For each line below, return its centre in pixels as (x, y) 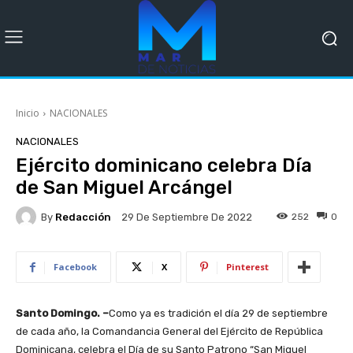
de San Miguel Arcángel (124, 188)
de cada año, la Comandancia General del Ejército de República (169, 331)
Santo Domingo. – (62, 313)
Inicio (28, 113)
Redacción (83, 217)
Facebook (75, 267)
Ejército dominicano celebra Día (164, 165)
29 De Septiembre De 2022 (187, 217)
